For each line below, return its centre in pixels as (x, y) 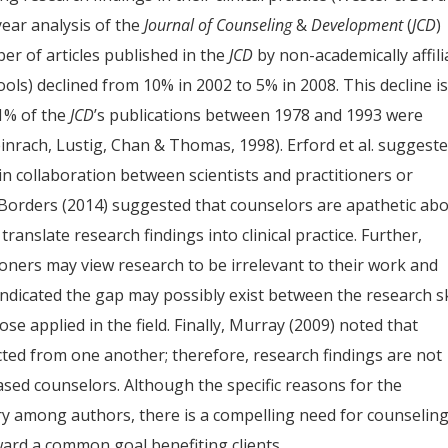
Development (355, 25)
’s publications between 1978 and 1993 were (259, 115)
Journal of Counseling (220, 25)
